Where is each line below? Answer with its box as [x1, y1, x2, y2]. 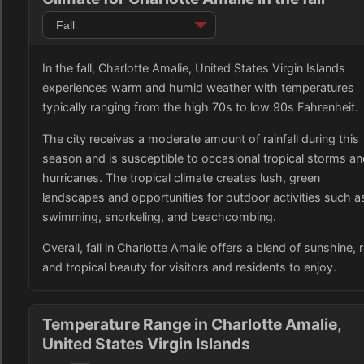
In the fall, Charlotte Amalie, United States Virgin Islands [42, 61, 345, 76]
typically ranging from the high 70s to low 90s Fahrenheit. [42, 100, 358, 115]
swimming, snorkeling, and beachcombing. [42, 209, 276, 223]
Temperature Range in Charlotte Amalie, [42, 314, 341, 334]
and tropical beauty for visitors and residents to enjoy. [42, 259, 336, 274]
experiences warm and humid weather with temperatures [42, 80, 354, 95]
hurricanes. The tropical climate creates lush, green [42, 170, 320, 184]
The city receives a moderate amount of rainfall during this [42, 131, 359, 145]
